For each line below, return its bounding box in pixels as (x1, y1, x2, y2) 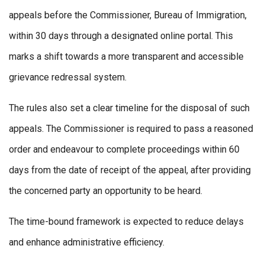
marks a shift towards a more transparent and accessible (9, 51, 244, 63)
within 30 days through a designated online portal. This (9, 30, 233, 42)
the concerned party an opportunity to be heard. (9, 185, 202, 197)
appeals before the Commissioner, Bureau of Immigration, (9, 9, 247, 21)
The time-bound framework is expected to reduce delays (9, 216, 244, 228)
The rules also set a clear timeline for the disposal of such (9, 102, 250, 114)
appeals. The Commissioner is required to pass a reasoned (9, 123, 253, 135)
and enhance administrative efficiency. (9, 237, 164, 248)
